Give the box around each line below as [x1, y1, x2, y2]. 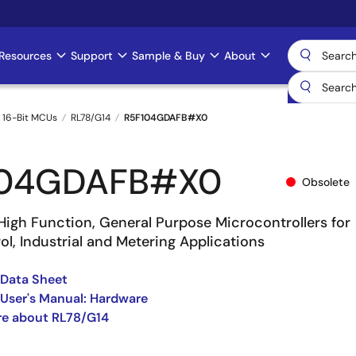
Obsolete [302, 174, 350, 189]
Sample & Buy [132, 48, 205, 63]
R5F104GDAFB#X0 [124, 111, 207, 124]
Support [71, 48, 113, 63]
